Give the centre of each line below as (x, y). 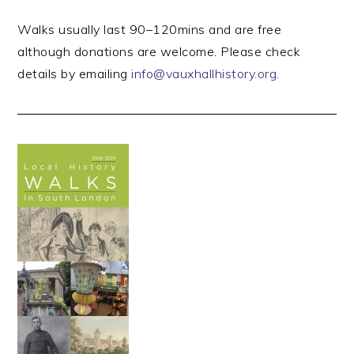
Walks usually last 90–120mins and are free (150, 29)
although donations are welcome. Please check (159, 51)
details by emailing (75, 73)
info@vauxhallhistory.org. (205, 73)
